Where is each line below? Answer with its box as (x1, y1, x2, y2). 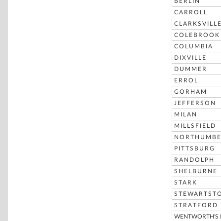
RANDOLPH (174, 157, 215, 163)
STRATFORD (174, 202, 218, 208)
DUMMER (174, 66, 207, 72)
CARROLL (174, 9, 208, 15)
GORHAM (174, 89, 207, 95)
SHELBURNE (174, 168, 218, 174)
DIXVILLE (174, 55, 207, 61)
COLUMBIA (174, 43, 213, 49)
